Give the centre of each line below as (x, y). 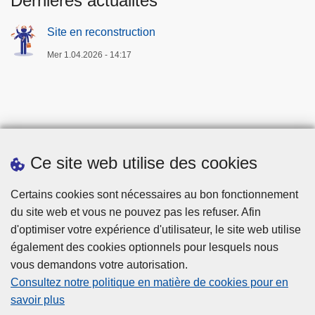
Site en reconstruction (101, 32)
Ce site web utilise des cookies (144, 163)
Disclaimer (157, 303)
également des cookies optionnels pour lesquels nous (144, 247)
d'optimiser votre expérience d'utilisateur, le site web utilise (156, 230)
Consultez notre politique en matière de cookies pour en (149, 282)
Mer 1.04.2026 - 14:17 (89, 55)
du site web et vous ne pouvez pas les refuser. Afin (136, 212)
